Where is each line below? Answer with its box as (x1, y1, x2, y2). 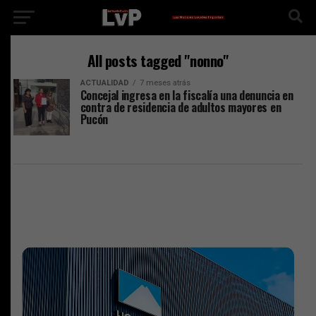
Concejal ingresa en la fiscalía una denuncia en (80, 87, 293, 104)
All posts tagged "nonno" (87, 49, 229, 71)
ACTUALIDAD (80, 78, 129, 87)
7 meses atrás (139, 78, 190, 87)
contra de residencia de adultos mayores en (80, 99, 281, 116)
